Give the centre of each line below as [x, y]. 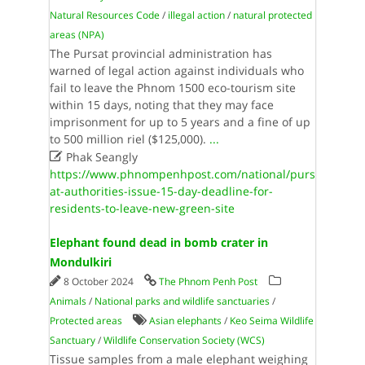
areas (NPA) [77, 35]
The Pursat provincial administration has [161, 53]
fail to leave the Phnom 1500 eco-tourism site [172, 88]
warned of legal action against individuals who [176, 70]
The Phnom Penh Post [208, 281]
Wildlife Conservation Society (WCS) [184, 340]
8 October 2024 [99, 281]
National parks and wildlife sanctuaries [182, 301]
